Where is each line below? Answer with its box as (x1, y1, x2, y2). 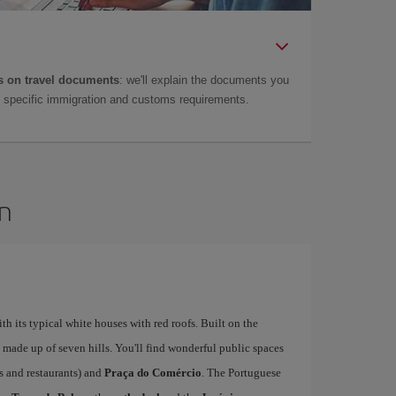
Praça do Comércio (103, 366, 202, 379)
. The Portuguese (201, 366, 281, 379)
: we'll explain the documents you (119, 73, 289, 87)
